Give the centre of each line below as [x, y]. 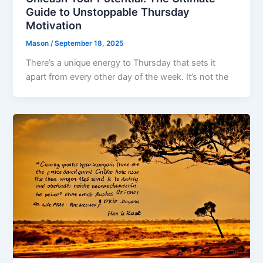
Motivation [54, 25]
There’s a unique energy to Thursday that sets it [121, 63]
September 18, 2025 [89, 43]
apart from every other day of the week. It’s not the [127, 77]
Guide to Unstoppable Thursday [108, 11]
